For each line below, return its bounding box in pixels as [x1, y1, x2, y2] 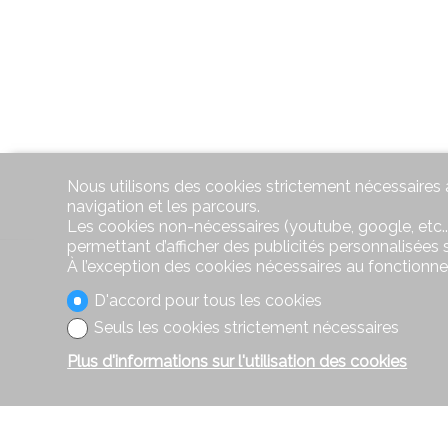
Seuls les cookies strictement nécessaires [93, 318, 399, 338]
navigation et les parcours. [67, 197, 261, 217]
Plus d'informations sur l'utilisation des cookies [67, 352, 408, 371]
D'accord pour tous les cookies [93, 291, 322, 311]
